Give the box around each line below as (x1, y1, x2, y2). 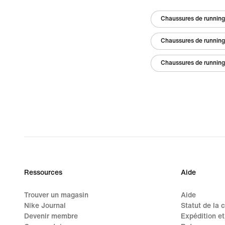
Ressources (24, 169, 62, 176)
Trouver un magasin (24, 191, 88, 199)
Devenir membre (24, 212, 78, 220)
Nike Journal (24, 202, 66, 209)
